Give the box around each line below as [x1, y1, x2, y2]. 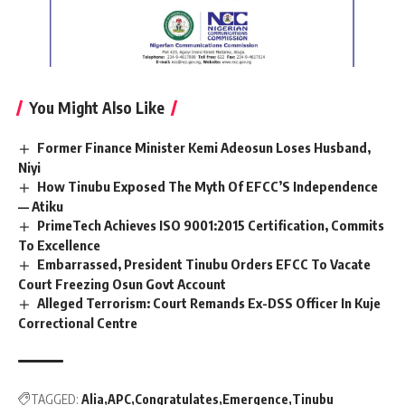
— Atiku [18, 197, 63, 214]
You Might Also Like [29, 98, 165, 118]
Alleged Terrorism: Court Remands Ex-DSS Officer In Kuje [37, 294, 381, 311]
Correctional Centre [18, 314, 137, 331]
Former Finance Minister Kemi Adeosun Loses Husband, [37, 139, 372, 156]
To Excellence [18, 236, 100, 253]
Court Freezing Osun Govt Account [18, 275, 226, 292]
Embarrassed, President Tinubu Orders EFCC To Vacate [37, 255, 372, 272]
